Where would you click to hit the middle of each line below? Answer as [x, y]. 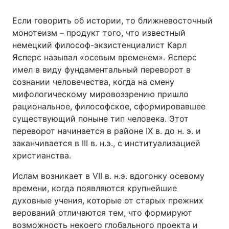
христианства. [42, 155]
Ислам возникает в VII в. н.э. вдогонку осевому [108, 176]
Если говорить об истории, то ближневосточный [112, 20]
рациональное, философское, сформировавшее [109, 106]
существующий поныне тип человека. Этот [100, 119]
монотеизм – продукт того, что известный [99, 33]
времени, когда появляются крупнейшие [95, 188]
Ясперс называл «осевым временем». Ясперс [105, 57]
